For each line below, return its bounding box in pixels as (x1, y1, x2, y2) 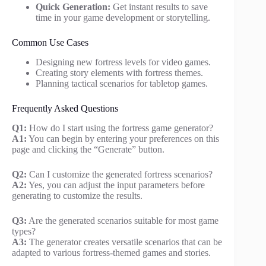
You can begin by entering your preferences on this (27, 133, 219, 144)
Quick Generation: (36, 2, 110, 12)
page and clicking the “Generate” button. (12, 144, 164, 154)
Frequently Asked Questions (12, 103, 118, 114)
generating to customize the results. (12, 190, 142, 201)
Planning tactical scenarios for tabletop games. (36, 78, 208, 89)
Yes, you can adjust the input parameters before (27, 179, 205, 190)
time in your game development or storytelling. (36, 12, 210, 23)
